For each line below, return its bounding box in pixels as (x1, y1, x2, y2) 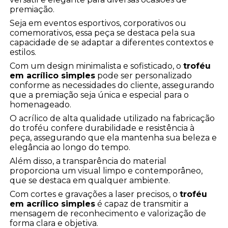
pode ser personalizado (95, 71, 192, 81)
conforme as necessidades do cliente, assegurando (10, 80, 215, 91)
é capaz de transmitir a (95, 199, 189, 209)
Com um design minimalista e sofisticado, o (10, 61, 184, 71)
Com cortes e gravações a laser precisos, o (10, 189, 180, 199)
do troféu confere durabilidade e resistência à (10, 123, 195, 133)
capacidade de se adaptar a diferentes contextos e (10, 38, 214, 48)
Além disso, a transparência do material (10, 156, 167, 166)
